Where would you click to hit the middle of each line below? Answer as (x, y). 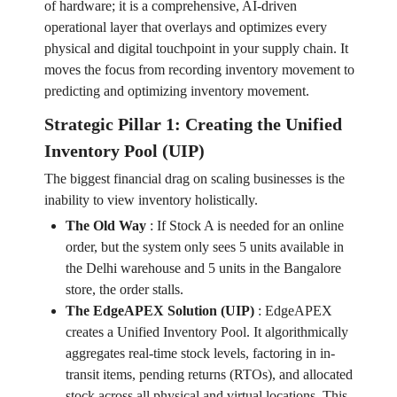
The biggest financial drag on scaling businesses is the (194, 179)
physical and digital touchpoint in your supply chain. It (196, 49)
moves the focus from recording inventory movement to (199, 70)
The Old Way (105, 226)
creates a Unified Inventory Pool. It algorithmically (206, 332)
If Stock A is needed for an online (250, 226)
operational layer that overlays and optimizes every (185, 27)
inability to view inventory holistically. (151, 200)
